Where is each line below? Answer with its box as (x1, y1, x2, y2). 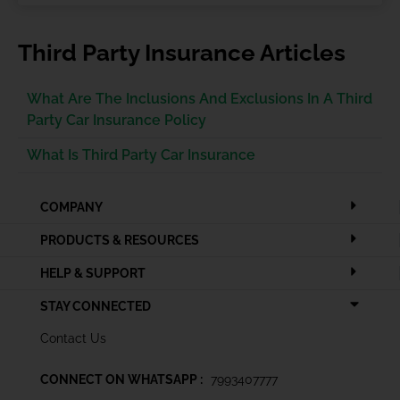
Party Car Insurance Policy (27, 112, 206, 129)
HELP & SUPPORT (40, 266, 146, 280)
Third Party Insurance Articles (18, 39, 346, 66)
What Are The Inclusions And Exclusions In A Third (27, 90, 372, 107)
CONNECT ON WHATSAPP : (40, 372, 203, 387)
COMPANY (40, 200, 103, 214)
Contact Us (40, 331, 106, 346)
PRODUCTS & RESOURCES (40, 233, 199, 247)
